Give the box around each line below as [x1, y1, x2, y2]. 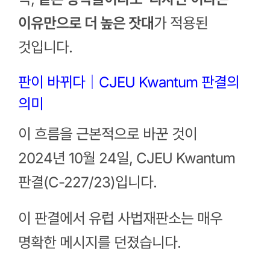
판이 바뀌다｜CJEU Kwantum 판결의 [17, 73, 239, 91]
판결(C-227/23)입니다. [17, 174, 157, 192]
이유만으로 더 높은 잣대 [17, 14, 154, 32]
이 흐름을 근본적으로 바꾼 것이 [17, 125, 197, 143]
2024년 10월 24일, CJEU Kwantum [17, 149, 235, 168]
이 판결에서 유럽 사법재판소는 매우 [17, 210, 222, 228]
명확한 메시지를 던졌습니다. [17, 234, 181, 252]
